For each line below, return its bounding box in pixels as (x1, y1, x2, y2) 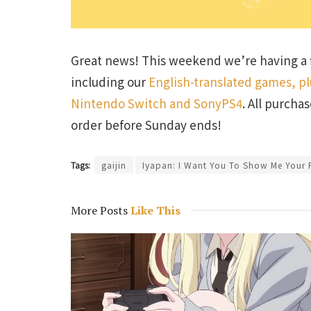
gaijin (101, 158, 126, 171)
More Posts (71, 202, 128, 218)
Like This (128, 202, 180, 218)
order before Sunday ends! (71, 115, 221, 133)
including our (71, 72, 149, 90)
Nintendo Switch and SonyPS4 (71, 94, 242, 112)
